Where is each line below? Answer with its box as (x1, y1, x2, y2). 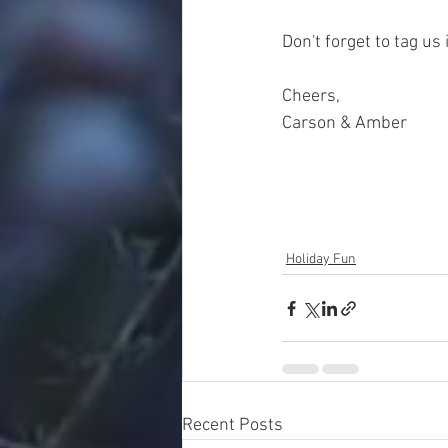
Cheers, (282, 86, 344, 107)
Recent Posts (182, 415, 283, 436)
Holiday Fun (286, 251, 356, 268)
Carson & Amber (282, 113, 407, 134)
